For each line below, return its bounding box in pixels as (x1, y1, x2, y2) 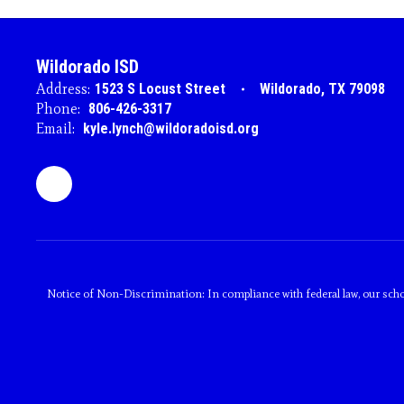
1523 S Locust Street (95, 80, 225, 97)
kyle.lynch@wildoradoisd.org (83, 120, 259, 137)
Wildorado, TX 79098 (260, 80, 385, 97)
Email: (36, 120, 75, 137)
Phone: (36, 100, 80, 117)
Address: (36, 80, 90, 97)
